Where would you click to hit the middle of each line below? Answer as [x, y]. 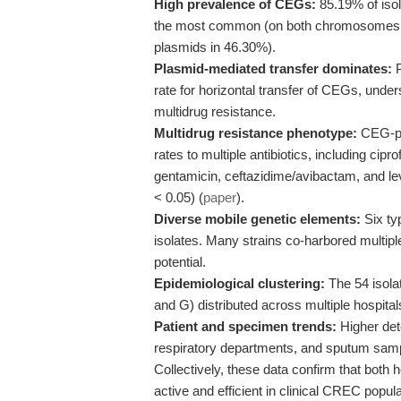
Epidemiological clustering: [239, 283]
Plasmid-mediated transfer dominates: [273, 68]
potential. [180, 262]
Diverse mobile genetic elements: [257, 219]
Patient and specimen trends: [245, 326]
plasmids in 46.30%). [215, 47]
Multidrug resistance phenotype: [256, 133]
